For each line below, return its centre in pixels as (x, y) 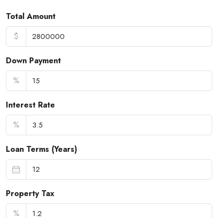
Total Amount (31, 17)
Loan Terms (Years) (42, 149)
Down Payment (33, 61)
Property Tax (30, 194)
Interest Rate (30, 105)
